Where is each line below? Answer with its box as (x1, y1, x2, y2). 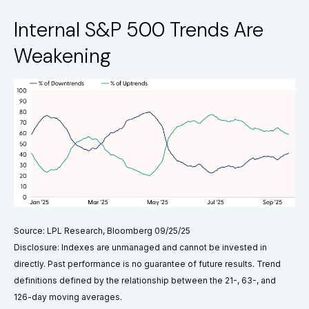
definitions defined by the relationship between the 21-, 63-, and (14, 275, 276, 286)
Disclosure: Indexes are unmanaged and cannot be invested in (14, 242, 267, 253)
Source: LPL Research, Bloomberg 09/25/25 (14, 226, 190, 237)
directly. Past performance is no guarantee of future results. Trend (14, 259, 281, 270)
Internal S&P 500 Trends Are (14, 17, 263, 43)
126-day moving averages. (14, 292, 122, 303)
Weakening (14, 43, 111, 70)
